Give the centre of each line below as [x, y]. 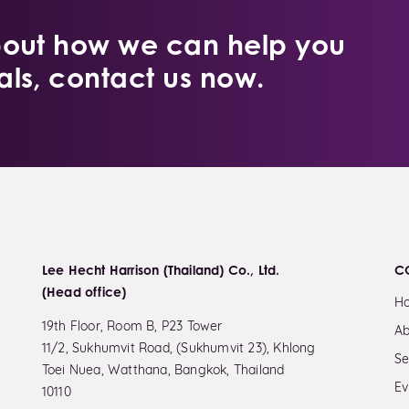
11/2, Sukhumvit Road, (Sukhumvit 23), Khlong [178, 350]
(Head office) [84, 292]
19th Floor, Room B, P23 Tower [132, 328]
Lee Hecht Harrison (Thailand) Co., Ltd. [161, 270]
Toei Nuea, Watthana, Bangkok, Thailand [163, 372]
